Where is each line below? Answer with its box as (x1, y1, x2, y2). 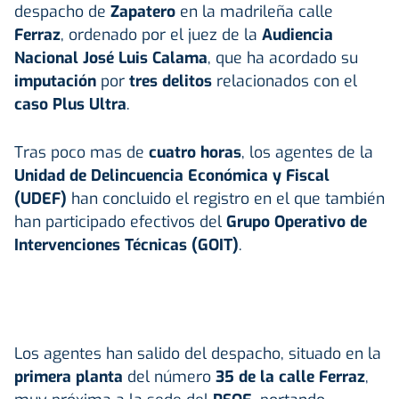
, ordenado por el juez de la (61, 23, 262, 45)
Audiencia (262, 23, 333, 45)
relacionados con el (212, 69, 357, 92)
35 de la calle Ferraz (216, 365, 365, 387)
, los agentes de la (241, 141, 373, 163)
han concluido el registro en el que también (67, 187, 385, 209)
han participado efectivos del (14, 210, 226, 232)
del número (123, 365, 216, 387)
